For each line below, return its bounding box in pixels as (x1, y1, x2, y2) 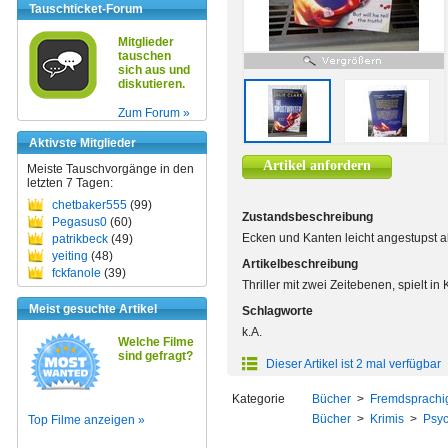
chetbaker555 (52, 198, 127, 212)
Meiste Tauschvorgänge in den (27, 162, 194, 176)
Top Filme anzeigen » (28, 413, 145, 427)
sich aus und (118, 63, 190, 77)
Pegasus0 (52, 215, 107, 229)
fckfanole (52, 266, 101, 280)
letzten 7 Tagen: (27, 176, 113, 190)
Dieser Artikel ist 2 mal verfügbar (263, 357, 441, 371)
